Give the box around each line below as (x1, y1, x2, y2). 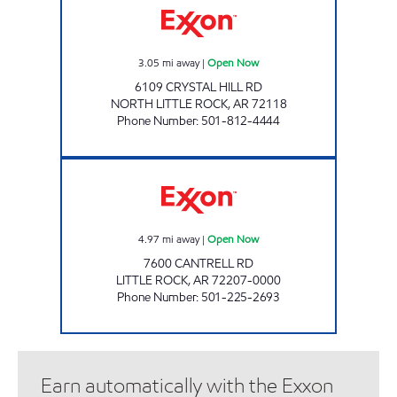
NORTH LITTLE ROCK (110, 95, 228, 113)
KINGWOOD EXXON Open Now (198, 158, 339, 173)
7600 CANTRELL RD (144, 254, 253, 272)
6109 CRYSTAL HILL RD (135, 78, 262, 96)
